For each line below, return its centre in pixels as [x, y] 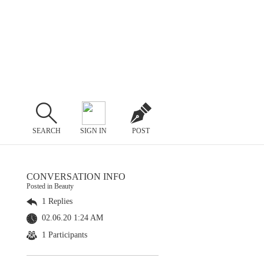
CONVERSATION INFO [76, 176]
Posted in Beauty [50, 186]
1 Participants [63, 235]
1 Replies [56, 201]
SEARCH [46, 131]
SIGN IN [94, 131]
